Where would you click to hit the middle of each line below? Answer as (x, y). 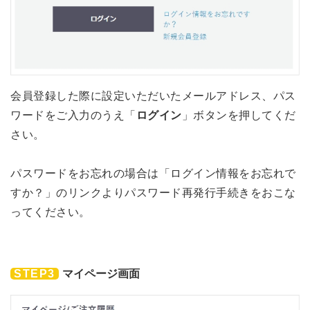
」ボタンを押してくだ (239, 116)
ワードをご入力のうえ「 (73, 116)
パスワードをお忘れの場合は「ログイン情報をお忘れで (153, 174)
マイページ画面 (101, 274)
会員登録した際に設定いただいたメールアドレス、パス (153, 96)
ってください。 (51, 212)
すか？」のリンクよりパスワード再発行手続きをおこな (153, 193)
